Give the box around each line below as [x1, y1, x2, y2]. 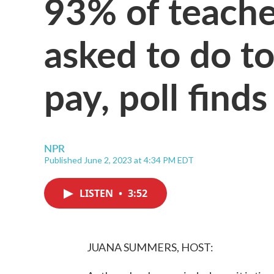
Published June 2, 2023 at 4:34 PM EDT [44, 155, 194, 165]
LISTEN [80, 187, 116, 200]
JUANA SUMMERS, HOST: [87, 240, 213, 254]
